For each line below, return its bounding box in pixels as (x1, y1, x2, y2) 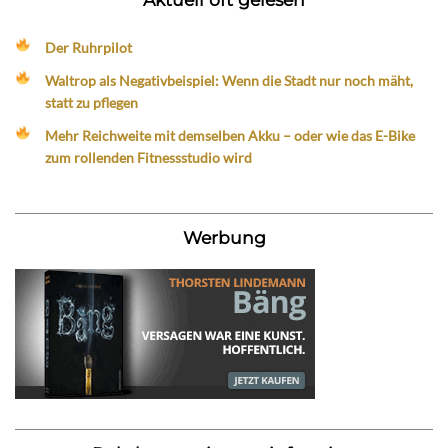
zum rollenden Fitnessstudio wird (45, 148, 253, 166)
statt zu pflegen (45, 93, 139, 111)
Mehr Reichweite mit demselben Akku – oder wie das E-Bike (45, 126, 416, 144)
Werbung (182, 226, 266, 248)
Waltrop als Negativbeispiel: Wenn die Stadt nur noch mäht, (45, 71, 414, 89)
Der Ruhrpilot (45, 38, 133, 56)
